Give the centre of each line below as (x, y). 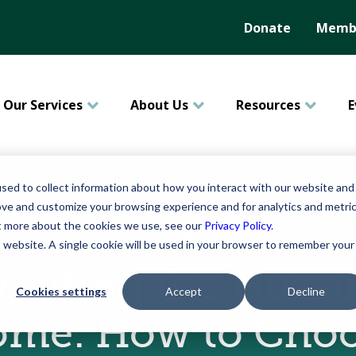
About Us (159, 105)
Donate (267, 27)
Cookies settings (61, 292)
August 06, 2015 (178, 236)
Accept (184, 292)
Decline (306, 292)
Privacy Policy (238, 225)
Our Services (43, 105)
